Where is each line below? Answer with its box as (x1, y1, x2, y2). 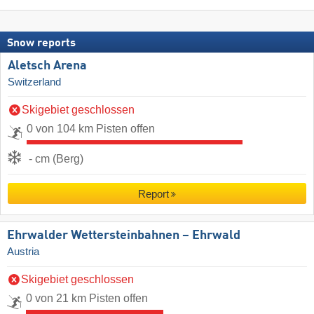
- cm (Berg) (29, 152, 83, 165)
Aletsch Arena (8, 59, 87, 72)
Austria (7, 245, 39, 257)
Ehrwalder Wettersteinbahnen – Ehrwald (7, 228, 240, 242)
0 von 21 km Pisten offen (26, 292, 148, 304)
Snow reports (7, 37, 76, 49)
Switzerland (8, 76, 61, 88)
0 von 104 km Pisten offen (27, 122, 155, 135)
